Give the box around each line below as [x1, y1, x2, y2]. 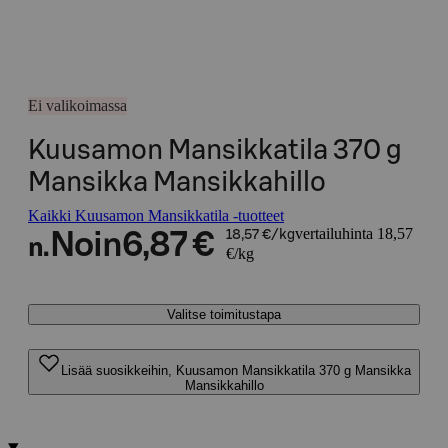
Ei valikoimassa [28, 97, 127, 114]
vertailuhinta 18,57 [294, 225, 413, 242]
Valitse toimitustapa [167, 307, 281, 322]
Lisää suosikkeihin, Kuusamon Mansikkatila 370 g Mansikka [61, 363, 411, 378]
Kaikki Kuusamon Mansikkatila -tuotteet [28, 207, 284, 224]
